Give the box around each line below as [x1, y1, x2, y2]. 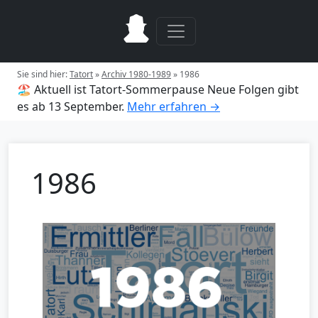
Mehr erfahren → [127, 99, 220, 114]
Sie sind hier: [17, 68, 70, 80]
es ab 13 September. [17, 99, 124, 114]
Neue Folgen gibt [207, 82, 299, 97]
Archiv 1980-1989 [102, 68, 171, 80]
